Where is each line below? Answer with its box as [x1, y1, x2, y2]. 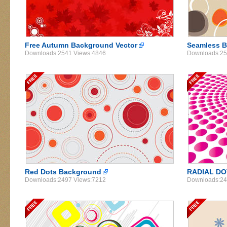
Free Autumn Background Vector [25, 41, 137, 49]
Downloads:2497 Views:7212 [25, 176, 106, 183]
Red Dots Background [25, 168, 101, 176]
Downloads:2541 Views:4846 [25, 50, 106, 57]
